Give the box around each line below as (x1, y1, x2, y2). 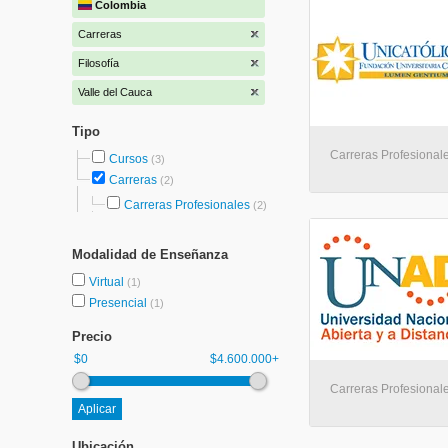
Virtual (89, 275, 127, 289)
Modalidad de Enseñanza (72, 247, 228, 262)
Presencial (89, 296, 150, 310)
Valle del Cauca (78, 86, 152, 98)
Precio (72, 329, 112, 344)
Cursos (109, 152, 148, 166)
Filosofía (78, 57, 119, 69)
